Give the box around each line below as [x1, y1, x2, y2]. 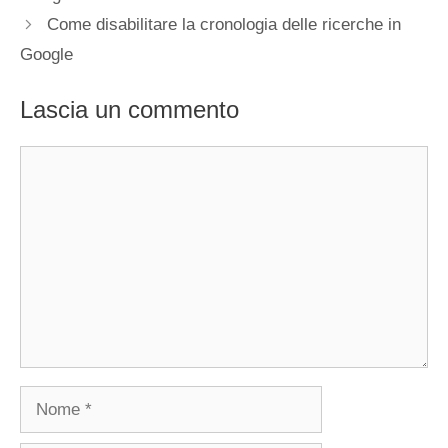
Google [20, 45, 73, 65]
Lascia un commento [20, 95, 239, 123]
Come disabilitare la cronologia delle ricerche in [47, 15, 402, 35]
